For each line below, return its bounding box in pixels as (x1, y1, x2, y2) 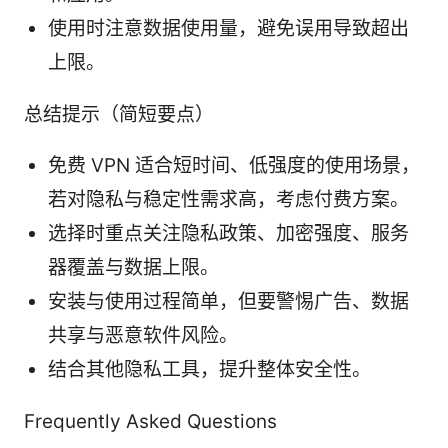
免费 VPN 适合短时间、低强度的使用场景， (48, 154, 420, 178)
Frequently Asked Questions (24, 410, 277, 434)
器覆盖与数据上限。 (48, 256, 219, 280)
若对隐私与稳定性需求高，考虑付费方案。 (48, 188, 409, 212)
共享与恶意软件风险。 (48, 324, 238, 348)
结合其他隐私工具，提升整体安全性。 (48, 358, 371, 382)
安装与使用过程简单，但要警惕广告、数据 (48, 290, 409, 314)
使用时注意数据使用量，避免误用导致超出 (48, 17, 409, 41)
